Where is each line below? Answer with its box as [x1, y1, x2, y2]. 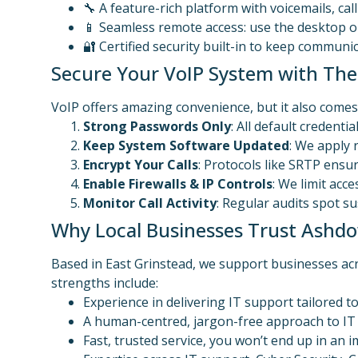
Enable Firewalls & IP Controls [83, 175, 272, 193]
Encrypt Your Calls [83, 156, 198, 173]
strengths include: [51, 274, 158, 292]
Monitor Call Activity [83, 194, 217, 212]
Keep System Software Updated [83, 137, 289, 154]
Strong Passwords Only [83, 117, 231, 135]
